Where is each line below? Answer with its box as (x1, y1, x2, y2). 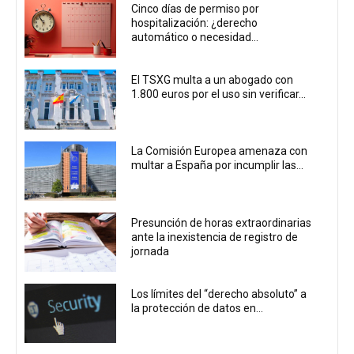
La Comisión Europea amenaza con (131, 145, 308, 158)
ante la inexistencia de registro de (131, 230, 299, 243)
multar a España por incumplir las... (131, 159, 304, 172)
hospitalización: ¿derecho (131, 16, 258, 29)
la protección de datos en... (131, 302, 264, 315)
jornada (131, 244, 170, 258)
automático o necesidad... (131, 30, 259, 43)
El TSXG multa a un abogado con (131, 73, 294, 87)
